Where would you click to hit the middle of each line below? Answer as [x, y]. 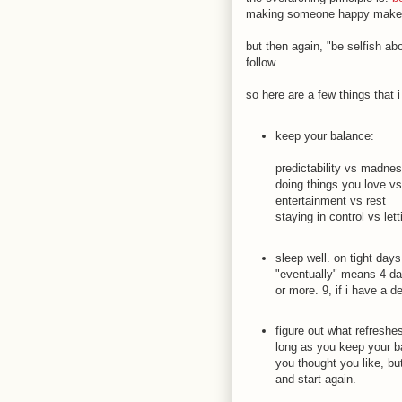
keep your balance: [324, 135]
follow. [262, 62]
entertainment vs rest [330, 200]
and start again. [315, 380]
